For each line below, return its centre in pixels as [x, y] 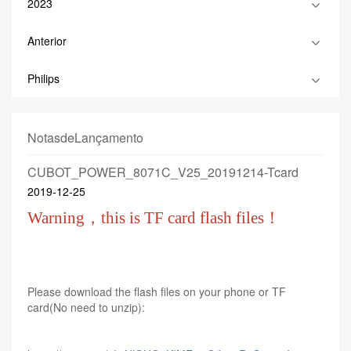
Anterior [47, 41]
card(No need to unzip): [86, 307]
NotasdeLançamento [85, 138]
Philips [43, 78]
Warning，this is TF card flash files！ [154, 218]
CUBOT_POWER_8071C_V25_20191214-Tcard [163, 172]
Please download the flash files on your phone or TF [157, 291]
